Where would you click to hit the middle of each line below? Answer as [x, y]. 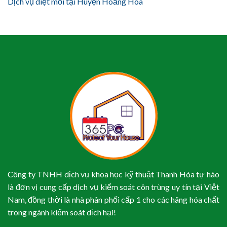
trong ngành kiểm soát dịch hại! [62, 212]
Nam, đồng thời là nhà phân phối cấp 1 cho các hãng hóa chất [113, 199]
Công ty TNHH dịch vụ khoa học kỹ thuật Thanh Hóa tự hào [113, 174]
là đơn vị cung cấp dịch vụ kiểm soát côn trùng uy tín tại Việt [113, 186]
